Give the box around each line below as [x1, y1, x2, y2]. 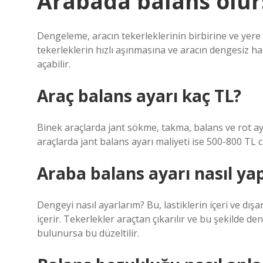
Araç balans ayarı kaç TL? [37, 85, 241, 107]
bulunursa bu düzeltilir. [37, 227, 139, 240]
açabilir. [37, 58, 70, 70]
